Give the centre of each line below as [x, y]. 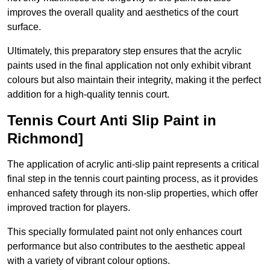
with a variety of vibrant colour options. [89, 261]
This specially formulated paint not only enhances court [124, 232]
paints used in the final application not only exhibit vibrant [129, 66]
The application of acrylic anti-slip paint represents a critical [133, 165]
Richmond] [45, 139]
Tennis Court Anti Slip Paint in [112, 121]
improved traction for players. [69, 208]
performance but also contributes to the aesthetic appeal [126, 246]
